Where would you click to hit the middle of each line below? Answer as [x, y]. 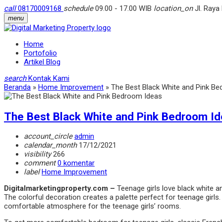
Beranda [17, 87]
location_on [173, 8]
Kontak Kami [49, 78]
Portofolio [40, 53]
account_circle [48, 137]
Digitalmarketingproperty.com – [60, 189]
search [15, 78]
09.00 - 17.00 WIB [123, 8]
